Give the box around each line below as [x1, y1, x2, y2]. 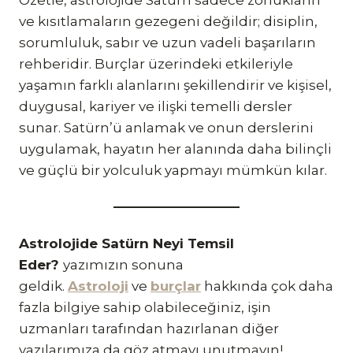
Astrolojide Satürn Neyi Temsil [19, 235, 234, 251]
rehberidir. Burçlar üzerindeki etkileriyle [19, 55, 293, 72]
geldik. [19, 277, 68, 294]
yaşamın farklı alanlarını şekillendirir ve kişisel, [19, 76, 332, 93]
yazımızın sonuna [63, 256, 184, 273]
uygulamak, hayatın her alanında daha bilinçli [19, 140, 332, 157]
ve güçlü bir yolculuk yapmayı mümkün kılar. [19, 162, 327, 178]
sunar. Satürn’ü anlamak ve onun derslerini [19, 119, 314, 136]
